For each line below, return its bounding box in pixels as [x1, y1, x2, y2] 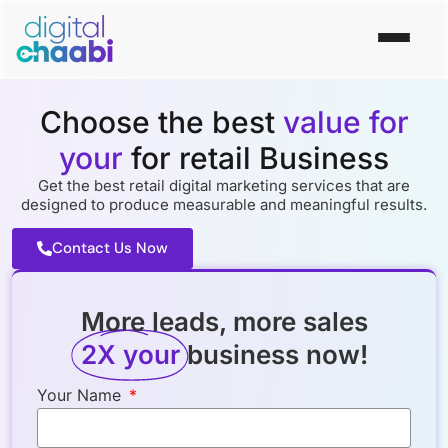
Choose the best [39, 103, 283, 140]
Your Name [37, 385, 126, 406]
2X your [80, 339, 180, 371]
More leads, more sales [80, 306, 368, 338]
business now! [186, 339, 368, 371]
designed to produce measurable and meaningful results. [21, 194, 427, 214]
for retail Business [131, 139, 389, 176]
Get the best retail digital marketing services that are [38, 175, 410, 195]
